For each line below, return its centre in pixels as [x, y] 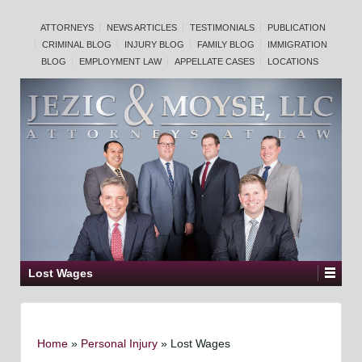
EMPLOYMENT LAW [120, 61]
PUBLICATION [296, 27]
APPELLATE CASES [214, 61]
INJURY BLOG [154, 44]
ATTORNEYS [67, 27]
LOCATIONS [293, 61]
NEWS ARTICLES [141, 27]
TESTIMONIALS [222, 27]
